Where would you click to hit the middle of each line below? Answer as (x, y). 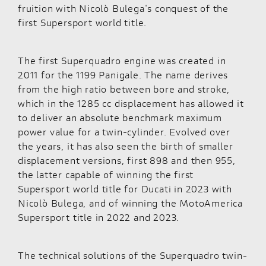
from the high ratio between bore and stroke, (124, 89)
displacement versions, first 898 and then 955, (127, 160)
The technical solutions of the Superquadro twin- (133, 255)
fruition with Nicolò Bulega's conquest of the (123, 8)
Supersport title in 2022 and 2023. (99, 217)
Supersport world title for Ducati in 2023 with (125, 189)
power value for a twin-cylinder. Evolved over (124, 132)
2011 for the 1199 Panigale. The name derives (123, 75)
